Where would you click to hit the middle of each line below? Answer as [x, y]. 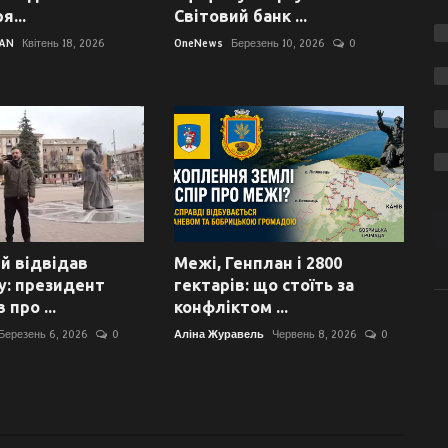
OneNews [198, 43]
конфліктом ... [230, 307]
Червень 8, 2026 [314, 335]
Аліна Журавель [218, 335]
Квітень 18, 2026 [63, 43]
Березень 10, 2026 [277, 43]
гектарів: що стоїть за [263, 285]
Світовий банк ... [240, 15]
